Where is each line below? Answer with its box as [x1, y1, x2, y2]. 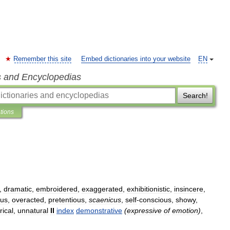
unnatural [17, 206, 48, 215]
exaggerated [82, 185, 123, 193]
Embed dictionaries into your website [81, 55, 190, 63]
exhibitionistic [127, 185, 170, 193]
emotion [172, 206, 198, 215]
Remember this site [13, 55, 71, 63]
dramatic [4, 185, 32, 193]
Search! [182, 91, 208, 100]
